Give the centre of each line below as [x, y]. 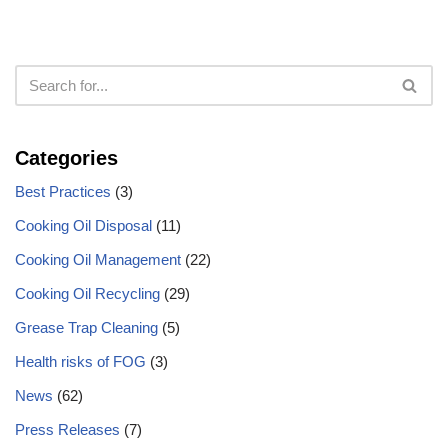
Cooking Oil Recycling [87, 293]
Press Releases [67, 429]
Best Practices [63, 191]
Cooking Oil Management [98, 259]
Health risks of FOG [80, 361]
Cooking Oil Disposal [83, 225]
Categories [66, 158]
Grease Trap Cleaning [86, 327]
